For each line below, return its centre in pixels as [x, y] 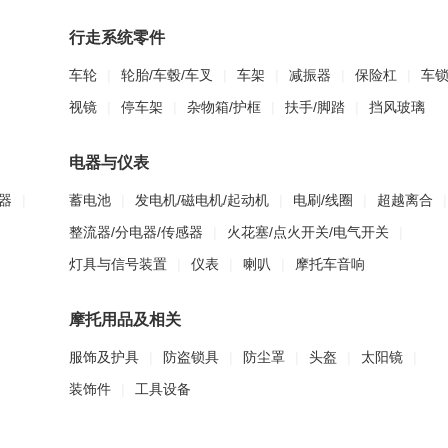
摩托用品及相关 [125, 319]
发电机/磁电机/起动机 [202, 200]
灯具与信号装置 [118, 264]
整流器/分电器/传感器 [136, 232]
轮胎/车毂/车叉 [167, 75]
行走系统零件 [117, 37]
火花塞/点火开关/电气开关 [308, 232]
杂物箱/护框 [224, 107]
